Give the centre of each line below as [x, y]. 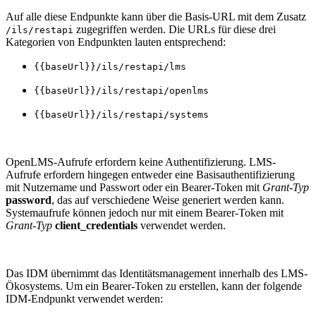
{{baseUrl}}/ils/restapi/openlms [121, 90]
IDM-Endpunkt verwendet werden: [84, 298]
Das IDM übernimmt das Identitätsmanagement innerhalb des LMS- [157, 273]
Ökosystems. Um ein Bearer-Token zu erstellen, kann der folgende [154, 286]
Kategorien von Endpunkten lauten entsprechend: [116, 42]
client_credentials [96, 225]
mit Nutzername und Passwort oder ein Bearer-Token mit [134, 187]
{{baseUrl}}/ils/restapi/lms [110, 66]
